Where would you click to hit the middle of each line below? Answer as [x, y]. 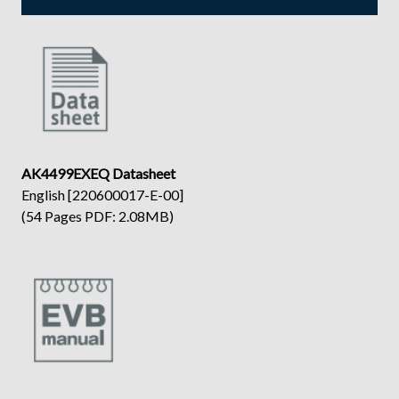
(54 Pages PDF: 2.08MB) [98, 216]
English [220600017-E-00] [102, 194]
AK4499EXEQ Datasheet [98, 173]
